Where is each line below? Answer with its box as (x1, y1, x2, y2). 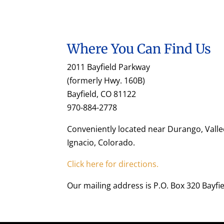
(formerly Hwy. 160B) (67, 74, 145, 86)
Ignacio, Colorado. (67, 136, 135, 148)
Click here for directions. (67, 158, 159, 169)
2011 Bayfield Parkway (67, 61, 150, 72)
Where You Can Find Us (67, 40, 211, 57)
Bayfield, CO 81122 (67, 88, 136, 99)
